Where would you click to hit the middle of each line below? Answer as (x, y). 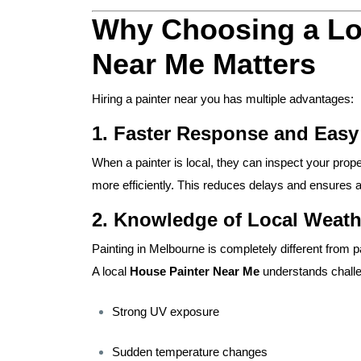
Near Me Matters (204, 64)
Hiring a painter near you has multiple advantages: (223, 99)
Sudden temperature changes (190, 352)
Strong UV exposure (166, 312)
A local (111, 272)
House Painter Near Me (195, 272)
